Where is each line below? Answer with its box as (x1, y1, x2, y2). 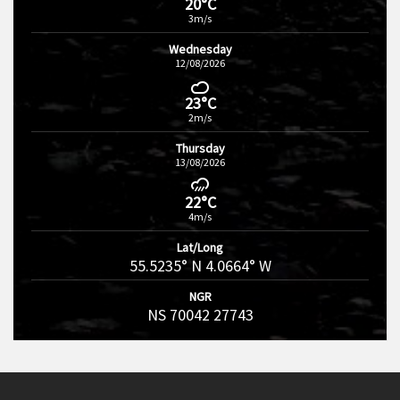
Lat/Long (177, 239, 223, 255)
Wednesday (168, 41, 232, 57)
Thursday (175, 140, 225, 156)
